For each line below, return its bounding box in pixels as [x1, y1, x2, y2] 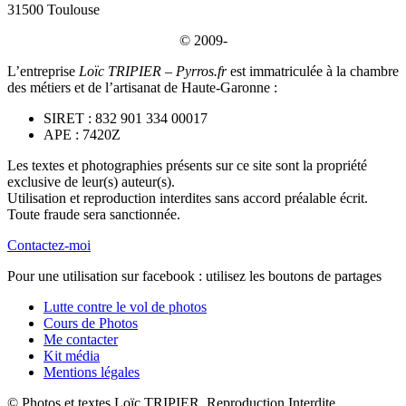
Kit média [43, 347, 100, 363]
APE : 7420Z [43, 126, 121, 142]
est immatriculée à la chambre [227, 63, 399, 79]
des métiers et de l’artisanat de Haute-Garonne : [7, 79, 277, 95]
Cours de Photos [43, 314, 138, 331]
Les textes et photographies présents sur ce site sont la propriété [7, 157, 367, 173]
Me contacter [43, 331, 118, 347]
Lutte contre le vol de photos [43, 298, 207, 314]
